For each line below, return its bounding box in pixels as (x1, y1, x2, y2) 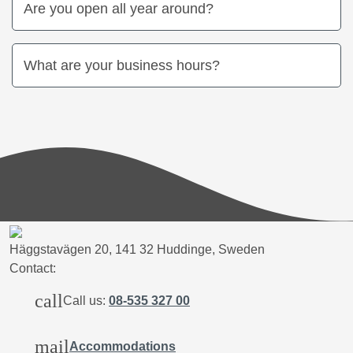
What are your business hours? (24, 57, 220, 73)
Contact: (9, 262, 56, 276)
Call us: (63, 294, 109, 308)
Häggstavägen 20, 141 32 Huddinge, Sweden (9, 243, 265, 257)
